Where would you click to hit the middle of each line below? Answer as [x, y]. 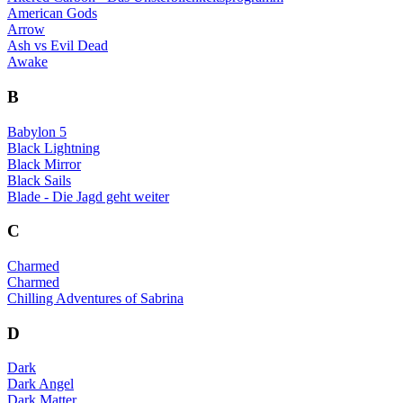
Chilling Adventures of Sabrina [95, 299]
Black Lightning [54, 148]
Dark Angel [40, 384]
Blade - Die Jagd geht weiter [88, 196]
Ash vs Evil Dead [58, 46]
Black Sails [39, 180]
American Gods [52, 13]
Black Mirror [44, 164]
